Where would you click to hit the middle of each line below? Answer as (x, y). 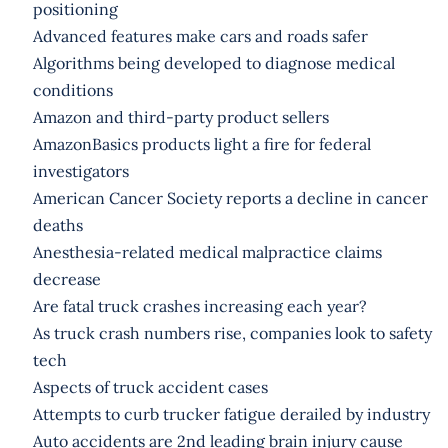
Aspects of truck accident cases (150, 386)
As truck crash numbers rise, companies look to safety (232, 332)
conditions (72, 89)
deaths (57, 224)
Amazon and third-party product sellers (180, 116)
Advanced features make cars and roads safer (200, 35)
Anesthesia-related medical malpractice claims (207, 251)
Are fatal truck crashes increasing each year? (199, 305)
